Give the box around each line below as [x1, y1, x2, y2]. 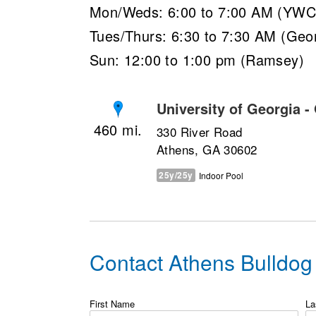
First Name [90, 296, 135, 310]
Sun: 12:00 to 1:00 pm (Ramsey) [90, 49, 304, 70]
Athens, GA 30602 [157, 140, 257, 158]
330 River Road [157, 122, 243, 140]
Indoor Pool [198, 169, 243, 181]
